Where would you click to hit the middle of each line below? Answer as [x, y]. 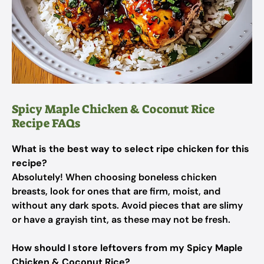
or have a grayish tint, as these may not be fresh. [121, 220]
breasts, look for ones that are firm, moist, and [116, 191]
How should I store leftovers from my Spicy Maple [127, 248]
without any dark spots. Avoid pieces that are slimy [127, 205]
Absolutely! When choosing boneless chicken [114, 177]
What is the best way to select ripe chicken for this [131, 149]
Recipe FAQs [46, 123]
